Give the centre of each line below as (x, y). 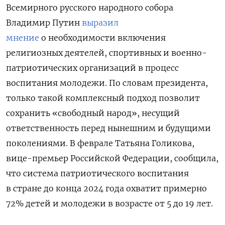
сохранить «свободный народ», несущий (93, 113)
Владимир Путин (44, 23)
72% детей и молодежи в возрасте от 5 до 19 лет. (109, 204)
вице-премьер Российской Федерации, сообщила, (112, 158)
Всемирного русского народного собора (90, 8)
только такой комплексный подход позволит (103, 98)
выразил (100, 23)
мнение (23, 38)
